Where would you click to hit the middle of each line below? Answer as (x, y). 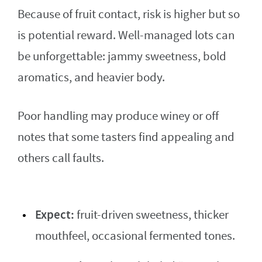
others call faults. (61, 158)
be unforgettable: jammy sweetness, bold (122, 57)
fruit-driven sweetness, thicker (151, 215)
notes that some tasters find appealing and (126, 137)
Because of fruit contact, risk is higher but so (129, 15)
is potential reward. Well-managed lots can (126, 36)
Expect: (55, 215)
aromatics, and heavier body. (91, 78)
